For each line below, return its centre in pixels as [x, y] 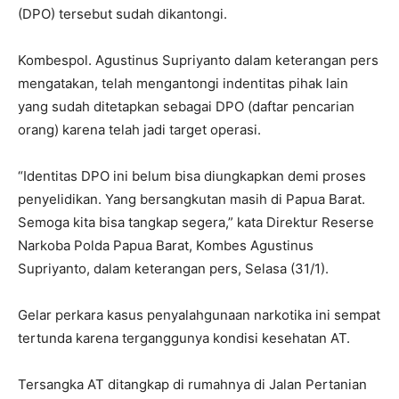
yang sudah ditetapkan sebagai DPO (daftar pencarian [186, 106]
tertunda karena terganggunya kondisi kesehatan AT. [184, 338]
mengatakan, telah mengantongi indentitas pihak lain [183, 83]
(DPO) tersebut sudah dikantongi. [122, 14]
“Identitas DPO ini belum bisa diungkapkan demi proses [192, 176]
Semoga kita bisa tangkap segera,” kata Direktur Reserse [196, 222]
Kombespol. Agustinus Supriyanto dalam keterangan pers [198, 60]
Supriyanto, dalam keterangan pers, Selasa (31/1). [173, 269]
